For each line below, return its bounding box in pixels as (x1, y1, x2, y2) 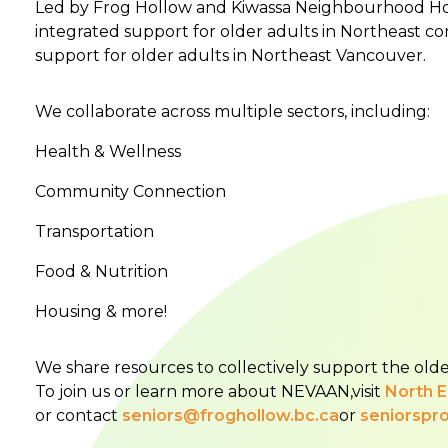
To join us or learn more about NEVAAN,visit (35, 382, 386, 401)
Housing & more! (35, 302, 168, 321)
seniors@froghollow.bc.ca (122, 406, 340, 425)
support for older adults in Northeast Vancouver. (35, 46, 427, 65)
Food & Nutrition (35, 262, 169, 281)
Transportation (35, 222, 155, 241)
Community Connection (35, 182, 227, 201)
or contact (35, 406, 123, 425)
